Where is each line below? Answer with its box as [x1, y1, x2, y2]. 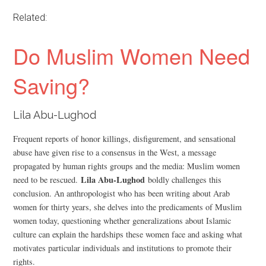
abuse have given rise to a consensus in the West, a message [13, 147, 217, 158]
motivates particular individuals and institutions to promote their [13, 242, 232, 254]
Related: [13, 12, 50, 23]
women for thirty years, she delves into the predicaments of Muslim [13, 201, 242, 213]
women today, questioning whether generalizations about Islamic [13, 215, 232, 226]
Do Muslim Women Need [13, 40, 251, 71]
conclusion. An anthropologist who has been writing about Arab [13, 188, 230, 199]
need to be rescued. [13, 174, 81, 185]
